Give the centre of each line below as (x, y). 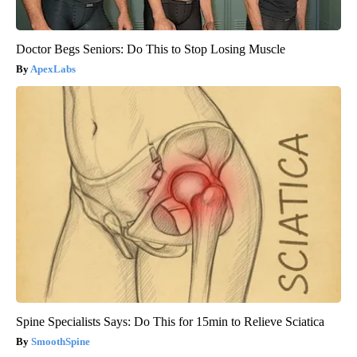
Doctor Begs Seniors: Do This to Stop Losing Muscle (151, 49)
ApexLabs (53, 69)
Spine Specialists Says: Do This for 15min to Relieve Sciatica (170, 322)
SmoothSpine (61, 342)
